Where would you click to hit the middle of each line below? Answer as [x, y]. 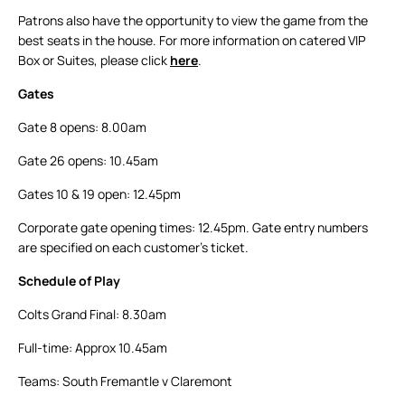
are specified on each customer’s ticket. [133, 248]
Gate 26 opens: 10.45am [88, 161]
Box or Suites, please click [94, 61]
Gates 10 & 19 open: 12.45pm [99, 194]
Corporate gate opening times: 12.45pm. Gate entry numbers [193, 228]
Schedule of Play [69, 281]
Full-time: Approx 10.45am [93, 348]
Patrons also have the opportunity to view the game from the [193, 21]
